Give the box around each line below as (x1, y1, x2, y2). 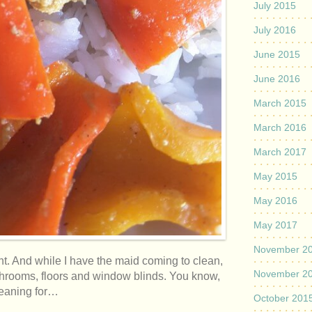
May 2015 (253, 171, 297, 182)
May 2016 (253, 195, 297, 206)
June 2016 (253, 73, 300, 84)
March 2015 (253, 97, 306, 109)
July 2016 (253, 24, 296, 36)
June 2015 (253, 49, 300, 60)
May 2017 (253, 219, 297, 231)
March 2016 (253, 122, 306, 133)
